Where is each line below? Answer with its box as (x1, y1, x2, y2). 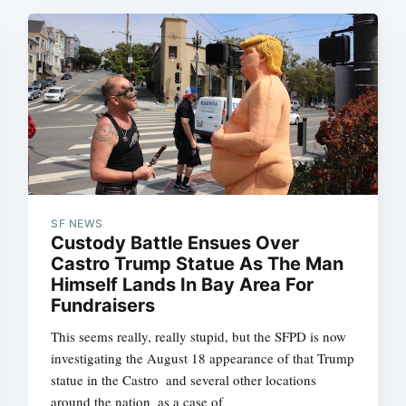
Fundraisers (51, 294, 156, 316)
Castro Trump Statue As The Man (51, 252, 344, 275)
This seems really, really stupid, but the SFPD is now (51, 326, 347, 345)
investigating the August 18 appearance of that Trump (51, 348, 355, 367)
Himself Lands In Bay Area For (51, 273, 314, 295)
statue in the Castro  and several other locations (51, 370, 317, 389)
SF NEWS (51, 216, 103, 230)
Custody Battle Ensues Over (51, 231, 300, 254)
